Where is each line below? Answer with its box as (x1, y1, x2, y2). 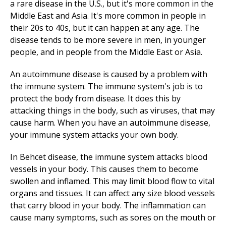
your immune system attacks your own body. (10, 129, 179, 140)
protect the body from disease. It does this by (10, 93, 181, 104)
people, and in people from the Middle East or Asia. (10, 46, 202, 58)
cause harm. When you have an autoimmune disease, (10, 117, 210, 128)
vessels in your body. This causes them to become (10, 163, 198, 175)
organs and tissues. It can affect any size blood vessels (10, 188, 215, 199)
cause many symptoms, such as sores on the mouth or (10, 212, 216, 223)
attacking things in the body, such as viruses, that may (10, 105, 215, 116)
